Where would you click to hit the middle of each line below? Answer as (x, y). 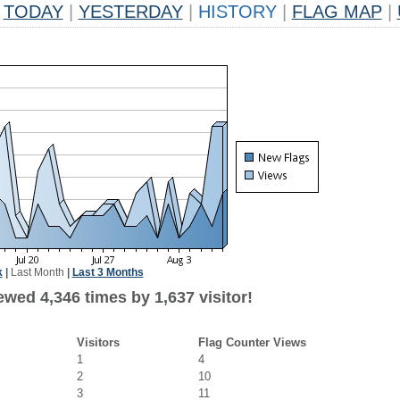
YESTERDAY (130, 12)
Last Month (37, 272)
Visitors (98, 342)
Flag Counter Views (252, 342)
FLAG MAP (337, 12)
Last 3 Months (108, 272)
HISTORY (237, 12)
